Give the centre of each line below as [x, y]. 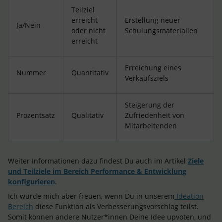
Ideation [189, 196]
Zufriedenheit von [155, 115]
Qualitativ [87, 115]
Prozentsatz [36, 115]
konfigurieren [31, 182]
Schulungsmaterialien [161, 30]
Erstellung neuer [153, 20]
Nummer [31, 73]
